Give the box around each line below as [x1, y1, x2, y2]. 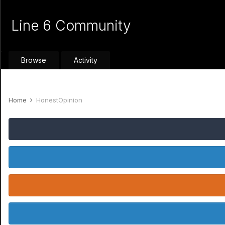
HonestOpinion [36, 96, 82, 104]
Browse [21, 56, 46, 64]
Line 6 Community [11, 17, 131, 34]
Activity [74, 56, 97, 64]
